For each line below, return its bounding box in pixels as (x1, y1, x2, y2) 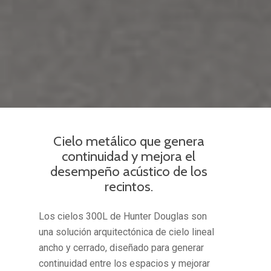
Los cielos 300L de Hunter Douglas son (39, 210, 207, 222)
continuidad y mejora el (62, 147, 196, 165)
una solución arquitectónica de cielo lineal (39, 226, 215, 238)
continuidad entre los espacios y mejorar (39, 257, 211, 269)
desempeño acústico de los (50, 162, 207, 180)
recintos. (104, 177, 153, 195)
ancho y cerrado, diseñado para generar (39, 241, 204, 253)
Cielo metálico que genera (53, 132, 204, 149)
